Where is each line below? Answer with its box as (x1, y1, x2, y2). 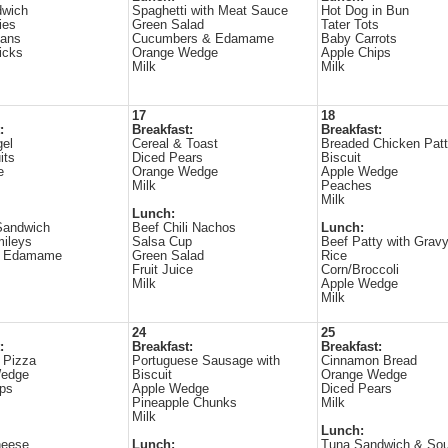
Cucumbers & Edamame (132, 32, 274, 46)
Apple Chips (321, 46, 391, 60)
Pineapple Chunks (132, 396, 237, 410)
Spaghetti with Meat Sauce (132, 4, 288, 18)
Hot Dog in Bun (321, 4, 409, 18)
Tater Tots (321, 18, 379, 32)
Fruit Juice (132, 263, 193, 277)
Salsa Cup (132, 235, 192, 249)
